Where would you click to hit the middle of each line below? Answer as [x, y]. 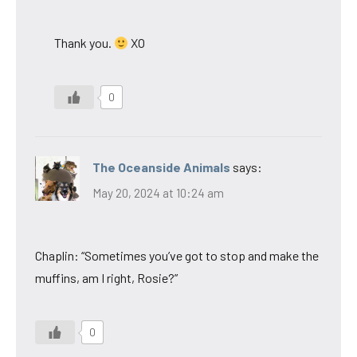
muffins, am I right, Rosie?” [106, 277]
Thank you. [84, 43]
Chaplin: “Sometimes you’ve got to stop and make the [177, 255]
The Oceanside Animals [161, 167]
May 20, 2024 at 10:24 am [158, 192]
